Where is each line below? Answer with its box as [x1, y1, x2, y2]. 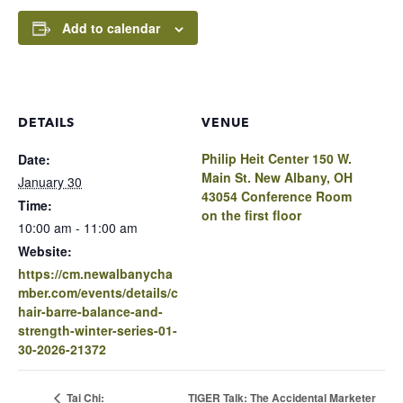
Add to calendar [62, 19, 160, 38]
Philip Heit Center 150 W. [201, 149, 352, 168]
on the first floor [201, 206, 301, 225]
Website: [18, 242, 72, 261]
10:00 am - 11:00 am [18, 219, 138, 237]
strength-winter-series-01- [18, 321, 177, 340]
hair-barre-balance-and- [18, 302, 163, 321]
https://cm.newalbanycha [18, 264, 173, 283]
